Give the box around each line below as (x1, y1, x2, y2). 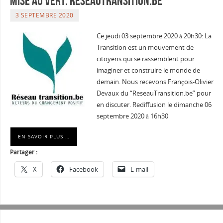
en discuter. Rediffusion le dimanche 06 (96, 100, 212, 109)
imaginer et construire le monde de (96, 66, 200, 75)
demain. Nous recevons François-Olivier (96, 77, 214, 86)
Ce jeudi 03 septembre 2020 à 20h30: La (96, 31, 212, 40)
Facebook (69, 164, 98, 174)
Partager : (9, 147, 37, 156)
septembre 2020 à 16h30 (96, 111, 168, 120)
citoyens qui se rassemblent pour (96, 54, 195, 63)
